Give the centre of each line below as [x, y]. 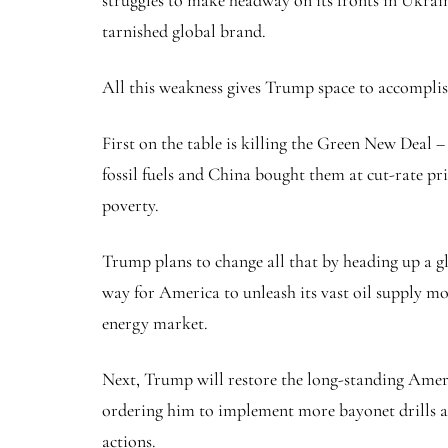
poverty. [130, 205]
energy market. [159, 323]
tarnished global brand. [184, 31]
